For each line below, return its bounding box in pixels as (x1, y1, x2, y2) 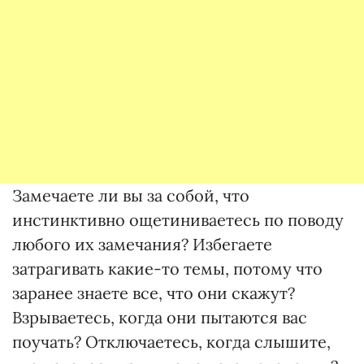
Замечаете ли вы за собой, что (12, 185, 249, 206)
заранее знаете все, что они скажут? (12, 283, 295, 303)
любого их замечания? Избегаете (12, 234, 272, 254)
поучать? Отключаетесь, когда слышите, (12, 331, 331, 352)
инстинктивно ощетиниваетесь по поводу (12, 210, 344, 230)
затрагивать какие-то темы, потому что (12, 258, 323, 279)
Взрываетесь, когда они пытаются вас (12, 307, 307, 327)
